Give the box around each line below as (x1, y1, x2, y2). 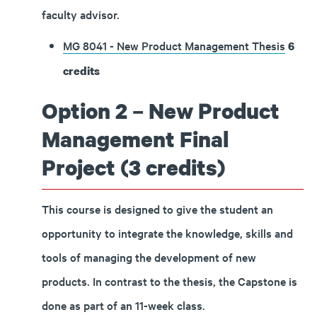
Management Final (42, 125, 229, 154)
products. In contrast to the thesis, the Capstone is (42, 273, 297, 289)
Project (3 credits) (42, 153, 226, 182)
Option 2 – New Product (42, 96, 279, 125)
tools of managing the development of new (42, 249, 256, 265)
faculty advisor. (42, 6, 120, 22)
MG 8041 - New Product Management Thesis (63, 38, 285, 53)
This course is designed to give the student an (42, 201, 273, 217)
